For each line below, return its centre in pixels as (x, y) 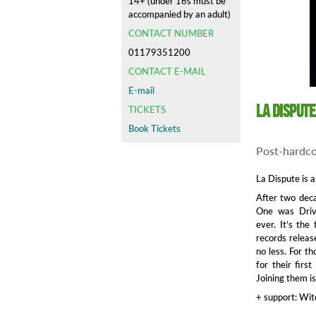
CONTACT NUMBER (171, 33)
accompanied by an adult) (180, 14)
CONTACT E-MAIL (167, 71)
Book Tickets (154, 128)
